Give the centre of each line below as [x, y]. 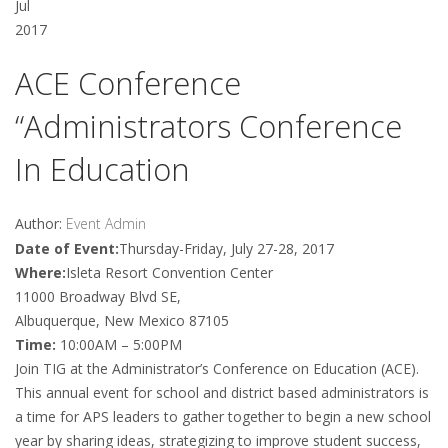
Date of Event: [67, 248]
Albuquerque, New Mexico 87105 [122, 320]
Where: [40, 272]
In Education [102, 168]
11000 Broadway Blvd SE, [98, 296]
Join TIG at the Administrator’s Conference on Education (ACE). [217, 368]
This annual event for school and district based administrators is [222, 392]
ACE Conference [128, 82]
